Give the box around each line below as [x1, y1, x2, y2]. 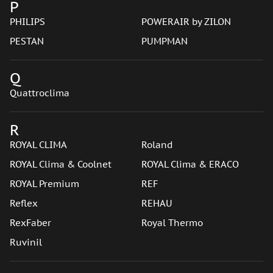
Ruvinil [10, 236, 42, 248]
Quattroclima [10, 87, 69, 99]
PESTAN [10, 35, 44, 47]
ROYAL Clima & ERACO [141, 158, 239, 170]
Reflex [10, 197, 38, 209]
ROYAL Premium [10, 178, 79, 190]
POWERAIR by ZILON [141, 16, 231, 27]
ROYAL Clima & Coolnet [10, 158, 112, 170]
